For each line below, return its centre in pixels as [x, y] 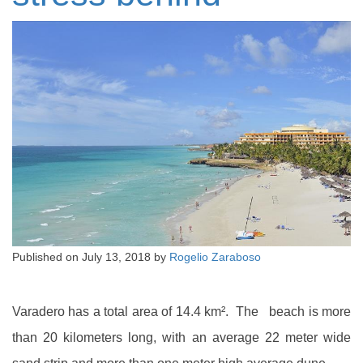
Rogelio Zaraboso [215, 258]
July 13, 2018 [116, 258]
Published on [47, 258]
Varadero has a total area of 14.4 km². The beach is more [181, 311]
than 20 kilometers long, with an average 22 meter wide [181, 337]
